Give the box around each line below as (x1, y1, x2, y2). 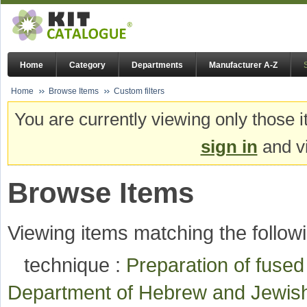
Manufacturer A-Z (209, 60, 278, 71)
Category (69, 60, 106, 71)
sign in (200, 136, 258, 158)
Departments (132, 60, 183, 71)
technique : (24, 254, 126, 277)
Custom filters (114, 86, 164, 96)
